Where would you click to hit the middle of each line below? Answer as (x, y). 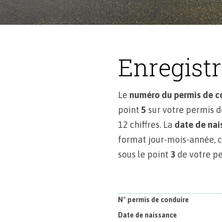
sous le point (144, 154)
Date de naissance (147, 215)
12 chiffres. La (146, 125)
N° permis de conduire (153, 199)
